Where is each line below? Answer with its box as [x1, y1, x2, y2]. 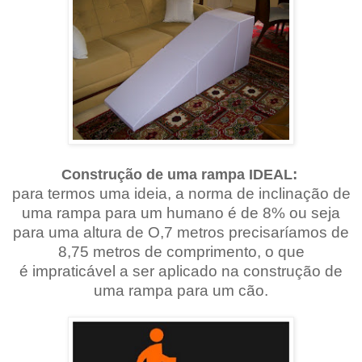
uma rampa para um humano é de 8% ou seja [22, 204, 340, 221]
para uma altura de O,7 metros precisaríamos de [13, 223, 349, 241]
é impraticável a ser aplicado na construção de [19, 262, 343, 280]
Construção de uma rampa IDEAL [61, 166, 293, 183]
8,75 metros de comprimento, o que [57, 242, 305, 260]
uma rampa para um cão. [94, 281, 268, 299]
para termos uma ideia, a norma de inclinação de [11, 184, 351, 202]
